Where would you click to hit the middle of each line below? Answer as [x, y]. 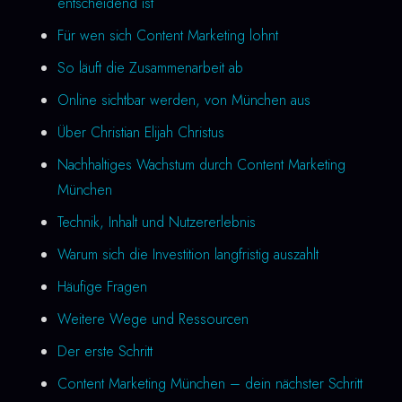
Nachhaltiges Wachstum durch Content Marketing [201, 165]
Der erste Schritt [105, 351]
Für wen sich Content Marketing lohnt [168, 35]
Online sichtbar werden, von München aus [184, 100]
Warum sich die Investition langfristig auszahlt [188, 254]
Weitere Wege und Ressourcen [153, 319]
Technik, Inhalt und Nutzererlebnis [157, 222]
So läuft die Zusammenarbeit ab [150, 68]
